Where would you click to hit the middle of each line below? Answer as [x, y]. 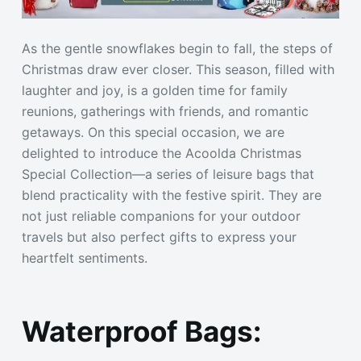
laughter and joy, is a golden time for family [154, 90]
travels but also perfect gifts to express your [159, 237]
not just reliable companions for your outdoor [161, 216]
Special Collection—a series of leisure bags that [168, 174]
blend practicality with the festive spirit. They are [171, 195]
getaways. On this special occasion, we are [153, 132]
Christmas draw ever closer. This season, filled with [178, 69]
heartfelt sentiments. [84, 257]
